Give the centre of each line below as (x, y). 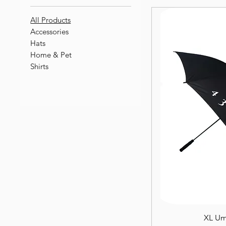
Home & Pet (51, 54)
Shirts (40, 66)
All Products (51, 20)
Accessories (50, 31)
